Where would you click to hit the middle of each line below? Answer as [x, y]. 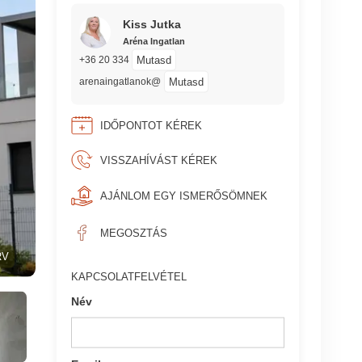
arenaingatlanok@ [120, 82]
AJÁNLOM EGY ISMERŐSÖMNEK [183, 196]
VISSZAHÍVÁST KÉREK [158, 160]
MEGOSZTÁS [133, 233]
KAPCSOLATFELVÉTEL [129, 276]
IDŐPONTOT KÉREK [151, 125]
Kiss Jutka [152, 24]
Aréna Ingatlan [154, 41]
